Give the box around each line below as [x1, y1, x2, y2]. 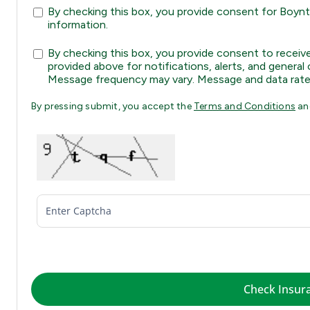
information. [48, 18, 108, 32]
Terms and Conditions [194, 100, 295, 113]
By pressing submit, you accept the [31, 100, 194, 113]
